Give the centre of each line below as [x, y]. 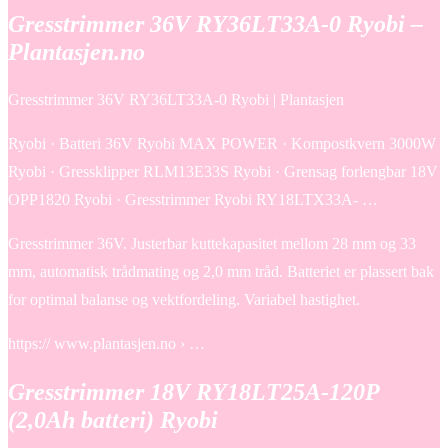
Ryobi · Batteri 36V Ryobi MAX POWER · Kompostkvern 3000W [222, 143]
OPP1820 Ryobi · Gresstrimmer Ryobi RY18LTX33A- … [193, 199]
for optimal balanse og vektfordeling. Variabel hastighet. [184, 299]
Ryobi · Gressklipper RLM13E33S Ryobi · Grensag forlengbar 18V [223, 171]
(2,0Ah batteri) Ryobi [113, 419]
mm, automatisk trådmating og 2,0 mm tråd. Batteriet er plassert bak [221, 271]
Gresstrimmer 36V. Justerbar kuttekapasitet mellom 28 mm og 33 [212, 243]
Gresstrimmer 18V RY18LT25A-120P [193, 391]
